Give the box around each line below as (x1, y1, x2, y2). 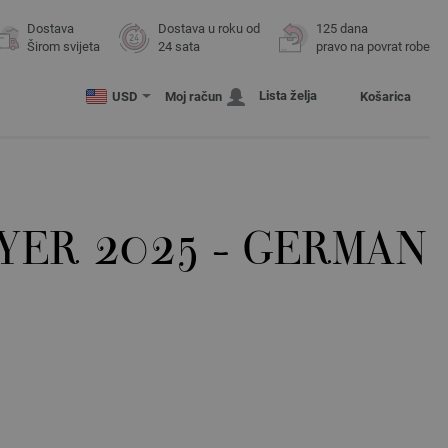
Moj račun (165, 89, 222, 105)
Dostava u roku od (158, 21, 260, 36)
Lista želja (259, 88, 317, 103)
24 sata (158, 39, 200, 54)
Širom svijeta (27, 39, 100, 54)
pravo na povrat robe (316, 39, 430, 54)
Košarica (360, 89, 411, 105)
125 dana (316, 21, 368, 36)
